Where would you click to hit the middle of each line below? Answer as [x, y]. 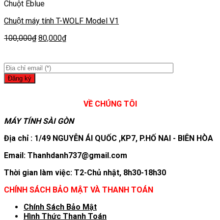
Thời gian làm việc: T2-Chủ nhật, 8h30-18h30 [85, 173]
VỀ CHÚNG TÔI [110, 104]
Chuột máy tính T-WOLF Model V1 [61, 21]
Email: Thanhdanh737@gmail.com [66, 155]
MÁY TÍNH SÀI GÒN [39, 121]
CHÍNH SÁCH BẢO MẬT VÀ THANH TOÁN [79, 190]
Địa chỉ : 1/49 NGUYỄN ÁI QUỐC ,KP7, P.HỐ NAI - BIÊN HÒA [109, 138]
